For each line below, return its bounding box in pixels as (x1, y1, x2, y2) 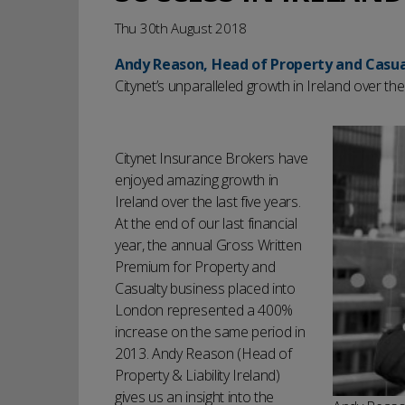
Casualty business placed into (115, 278, 296, 298)
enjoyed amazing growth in (115, 170, 278, 190)
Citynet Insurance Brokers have (115, 148, 308, 168)
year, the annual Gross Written (115, 235, 302, 255)
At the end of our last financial (115, 213, 297, 233)
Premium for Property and (115, 257, 276, 277)
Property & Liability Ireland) (115, 365, 280, 385)
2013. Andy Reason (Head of (115, 344, 292, 363)
